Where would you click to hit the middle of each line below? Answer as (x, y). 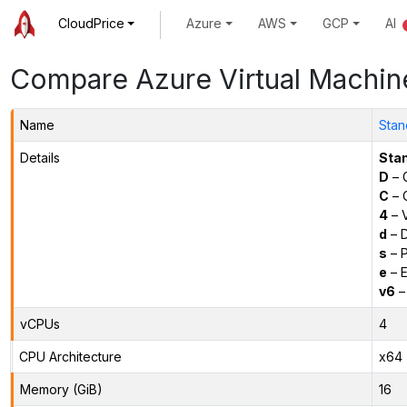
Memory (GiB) (61, 389)
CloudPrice (91, 24)
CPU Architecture (70, 356)
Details (40, 157)
